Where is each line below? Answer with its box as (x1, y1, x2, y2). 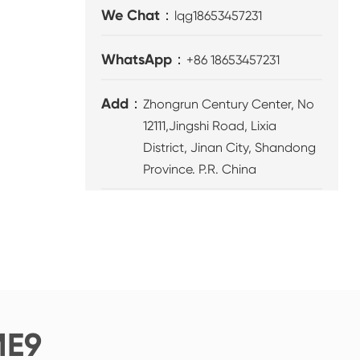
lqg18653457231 (174, 8, 263, 24)
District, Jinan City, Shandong (143, 140, 317, 156)
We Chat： (101, 6, 175, 25)
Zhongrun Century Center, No (143, 96, 315, 112)
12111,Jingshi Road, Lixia (143, 118, 277, 134)
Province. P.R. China (143, 162, 257, 178)
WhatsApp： (101, 51, 187, 69)
